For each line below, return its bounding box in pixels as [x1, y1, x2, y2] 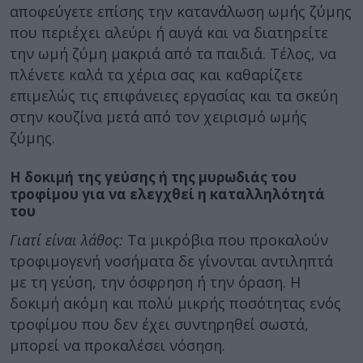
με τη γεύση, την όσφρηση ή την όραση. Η [10, 272, 301, 292]
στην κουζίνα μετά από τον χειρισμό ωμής [10, 106, 307, 126]
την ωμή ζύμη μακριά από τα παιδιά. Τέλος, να [10, 43, 336, 63]
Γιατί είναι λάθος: [10, 230, 127, 250]
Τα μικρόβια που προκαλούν [127, 230, 328, 250]
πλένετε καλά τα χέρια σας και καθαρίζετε [10, 64, 303, 84]
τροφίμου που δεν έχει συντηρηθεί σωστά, [10, 314, 309, 334]
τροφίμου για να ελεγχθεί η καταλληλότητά [10, 184, 325, 203]
